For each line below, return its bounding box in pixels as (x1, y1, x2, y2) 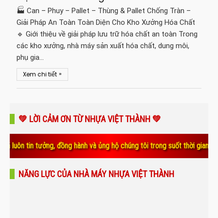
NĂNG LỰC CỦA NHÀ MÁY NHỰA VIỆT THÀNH (18, 169, 174, 179)
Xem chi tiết (23, 70, 57, 78)
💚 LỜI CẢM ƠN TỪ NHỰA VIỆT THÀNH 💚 (18, 114, 161, 124)
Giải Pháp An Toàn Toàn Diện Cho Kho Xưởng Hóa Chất (17, 18, 196, 27)
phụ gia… (17, 53, 44, 62)
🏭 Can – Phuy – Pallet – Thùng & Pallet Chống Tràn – (17, 6, 191, 15)
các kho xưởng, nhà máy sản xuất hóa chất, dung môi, (17, 41, 190, 50)
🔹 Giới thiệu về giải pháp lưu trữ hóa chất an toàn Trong (17, 30, 198, 38)
